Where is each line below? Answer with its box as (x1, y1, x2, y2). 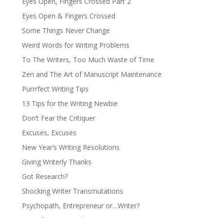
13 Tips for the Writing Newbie (21, 98, 118, 108)
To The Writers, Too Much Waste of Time (21, 54, 154, 64)
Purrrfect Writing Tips (21, 84, 89, 93)
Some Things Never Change (21, 25, 110, 35)
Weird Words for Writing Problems (21, 40, 129, 50)
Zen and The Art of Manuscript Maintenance (21, 69, 162, 79)
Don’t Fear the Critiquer (21, 113, 95, 123)
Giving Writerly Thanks (21, 157, 91, 166)
